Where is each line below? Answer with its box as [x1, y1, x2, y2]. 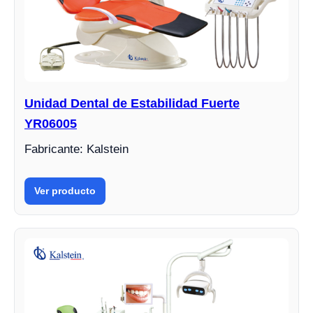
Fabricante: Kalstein [24, 142, 129, 156]
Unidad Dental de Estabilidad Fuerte [24, 96, 240, 110]
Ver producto [34, 184, 96, 196]
